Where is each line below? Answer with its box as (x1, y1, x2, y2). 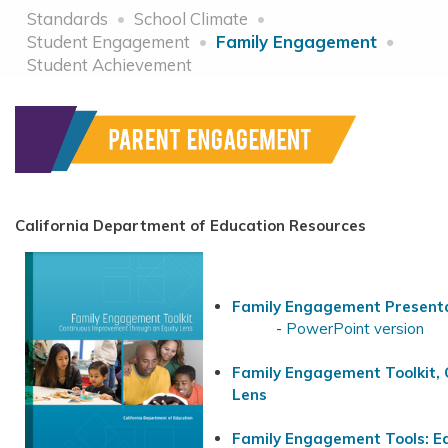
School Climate (133, 8, 248, 30)
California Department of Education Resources (15, 216, 366, 236)
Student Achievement (26, 54, 192, 76)
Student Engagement (26, 31, 190, 53)
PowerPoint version (286, 319, 424, 339)
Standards (26, 8, 108, 30)
